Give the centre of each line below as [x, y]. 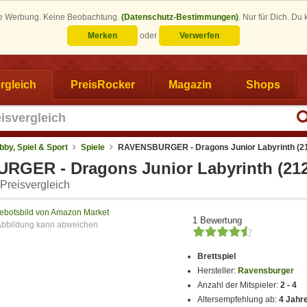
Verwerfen [199, 36]
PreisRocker [102, 84]
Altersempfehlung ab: [238, 300]
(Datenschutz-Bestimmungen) [180, 17]
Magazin [190, 84]
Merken [102, 36]
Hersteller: [218, 271]
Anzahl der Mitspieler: [239, 285]
